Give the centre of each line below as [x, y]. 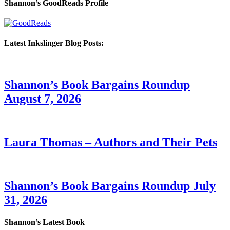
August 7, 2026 [43, 99]
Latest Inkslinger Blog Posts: [54, 43]
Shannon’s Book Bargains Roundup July [110, 186]
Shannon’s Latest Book [44, 222]
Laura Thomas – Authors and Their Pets [111, 142]
